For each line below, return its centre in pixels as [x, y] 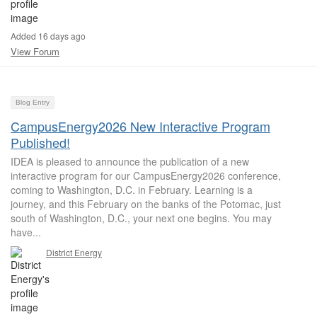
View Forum [35, 51]
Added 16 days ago [48, 36]
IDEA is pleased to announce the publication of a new [130, 161]
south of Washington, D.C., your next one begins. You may [141, 218]
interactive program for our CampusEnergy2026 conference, [146, 175]
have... [26, 232]
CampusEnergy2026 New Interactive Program [140, 126]
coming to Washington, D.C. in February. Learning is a [132, 190]
